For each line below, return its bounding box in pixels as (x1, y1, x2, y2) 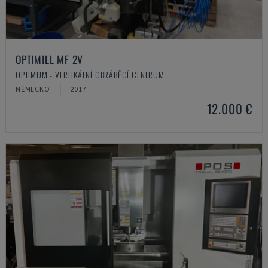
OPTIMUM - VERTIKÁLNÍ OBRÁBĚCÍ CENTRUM (16, 68, 165, 81)
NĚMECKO (16, 84, 50, 93)
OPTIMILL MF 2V (16, 51, 84, 67)
